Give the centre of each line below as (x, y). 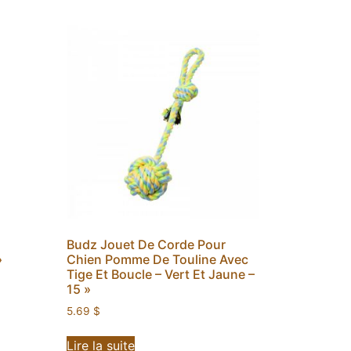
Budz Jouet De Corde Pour (146, 244)
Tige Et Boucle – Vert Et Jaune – (160, 274)
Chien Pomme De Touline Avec (157, 259)
